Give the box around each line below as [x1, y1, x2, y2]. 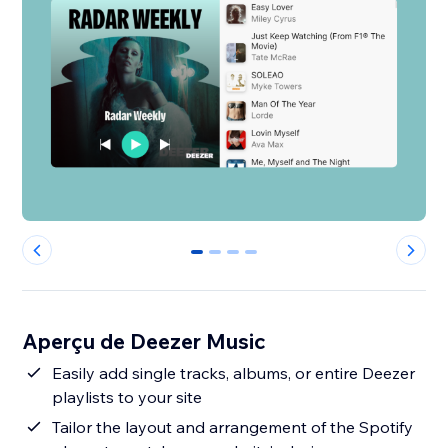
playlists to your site [52, 387, 203, 408]
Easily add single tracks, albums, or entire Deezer [52, 363, 416, 384]
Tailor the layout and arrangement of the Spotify [52, 417, 414, 438]
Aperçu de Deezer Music [22, 328, 267, 355]
